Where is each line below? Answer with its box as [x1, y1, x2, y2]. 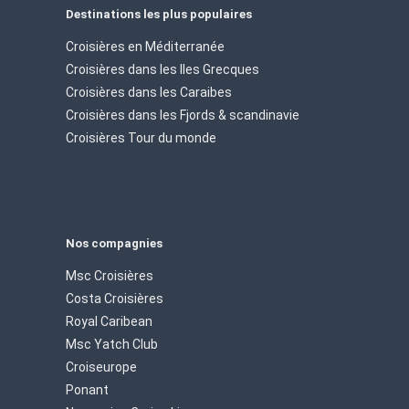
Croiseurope [66, 359, 137, 374]
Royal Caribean [66, 313, 152, 329]
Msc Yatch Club [66, 336, 158, 351]
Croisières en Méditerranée [66, 38, 225, 54]
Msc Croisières [66, 267, 153, 283]
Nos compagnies [66, 236, 163, 250]
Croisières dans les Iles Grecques [66, 61, 259, 77]
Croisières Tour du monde [66, 130, 216, 145]
